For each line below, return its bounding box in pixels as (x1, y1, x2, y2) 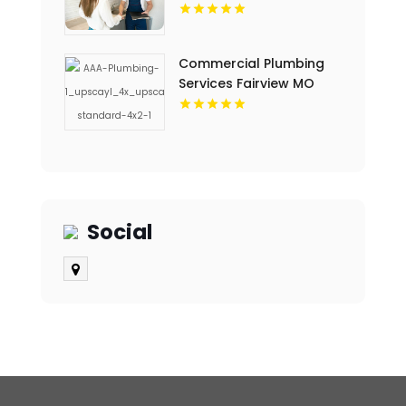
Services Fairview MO (178, 74, 314, 93)
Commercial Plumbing (178, 54, 324, 73)
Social (86, 217, 152, 247)
